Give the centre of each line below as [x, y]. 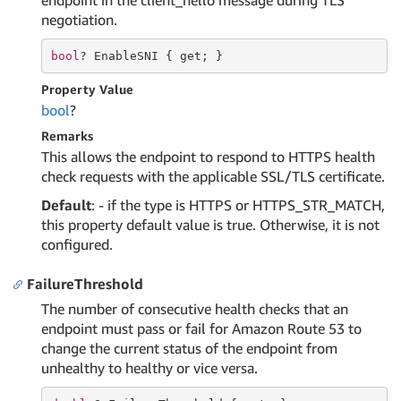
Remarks [67, 136]
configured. [77, 244]
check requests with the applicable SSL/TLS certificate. [213, 176]
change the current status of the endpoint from [189, 348]
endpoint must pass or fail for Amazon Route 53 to [201, 328]
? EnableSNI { [129, 55]
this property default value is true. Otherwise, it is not [210, 225]
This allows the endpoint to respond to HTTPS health [208, 157]
